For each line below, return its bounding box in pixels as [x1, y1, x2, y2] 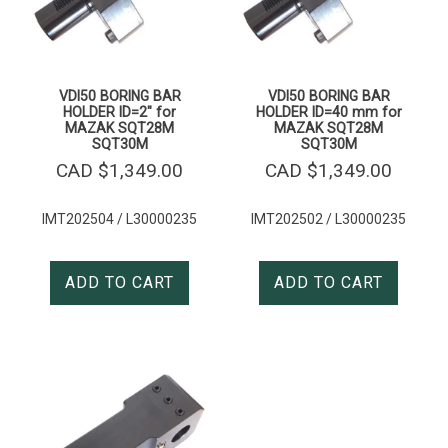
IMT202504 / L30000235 [42, 211, 197, 228]
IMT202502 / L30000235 [251, 211, 406, 228]
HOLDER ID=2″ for [63, 104, 176, 121]
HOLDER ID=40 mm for [255, 104, 402, 121]
